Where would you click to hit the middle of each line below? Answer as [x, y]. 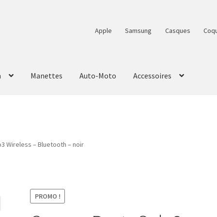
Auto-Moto [98, 76]
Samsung [139, 30]
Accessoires [153, 76]
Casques [178, 30]
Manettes [47, 76]
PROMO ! [47, 196]
